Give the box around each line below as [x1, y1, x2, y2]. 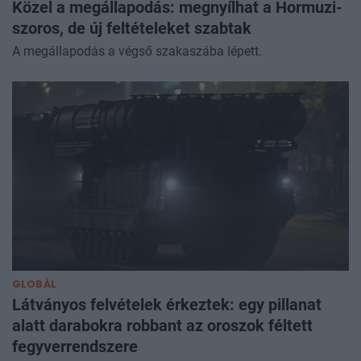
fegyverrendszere [12, 336, 138, 356]
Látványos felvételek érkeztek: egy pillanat [12, 294, 322, 314]
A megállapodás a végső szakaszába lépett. [12, 43, 262, 59]
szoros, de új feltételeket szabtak [12, 18, 251, 38]
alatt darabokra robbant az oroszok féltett [12, 315, 313, 335]
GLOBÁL [12, 276, 56, 291]
